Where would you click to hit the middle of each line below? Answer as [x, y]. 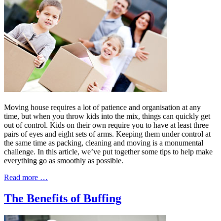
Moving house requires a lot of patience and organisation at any [102, 108]
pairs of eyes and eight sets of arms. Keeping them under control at [107, 134]
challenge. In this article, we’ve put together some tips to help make [108, 152]
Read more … [26, 178]
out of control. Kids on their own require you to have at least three [106, 125]
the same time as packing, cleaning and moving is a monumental [104, 143]
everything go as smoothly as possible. [64, 161]
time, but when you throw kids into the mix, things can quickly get [107, 116]
